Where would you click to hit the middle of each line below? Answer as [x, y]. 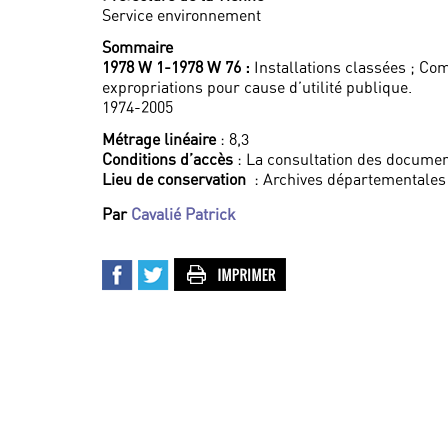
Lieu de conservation [176, 179]
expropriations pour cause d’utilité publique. [257, 87]
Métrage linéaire [159, 139]
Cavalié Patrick [183, 214]
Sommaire [137, 47]
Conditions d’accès [167, 159]
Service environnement [181, 15]
